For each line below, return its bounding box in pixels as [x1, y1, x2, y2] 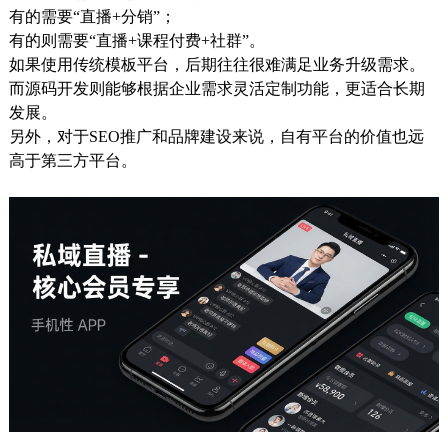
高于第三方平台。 [8, 152, 137, 169]
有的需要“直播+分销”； [8, 8, 176, 25]
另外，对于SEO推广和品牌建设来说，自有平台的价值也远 [8, 128, 424, 145]
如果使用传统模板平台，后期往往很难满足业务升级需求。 [8, 56, 425, 73]
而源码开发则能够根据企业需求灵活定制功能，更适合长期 [8, 80, 425, 97]
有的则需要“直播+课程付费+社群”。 [8, 32, 265, 49]
